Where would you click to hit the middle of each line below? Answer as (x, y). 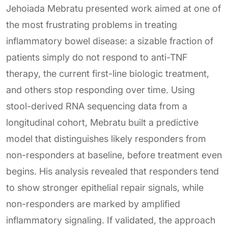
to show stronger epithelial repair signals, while (105, 188)
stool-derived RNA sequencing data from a (97, 106)
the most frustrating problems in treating (92, 25)
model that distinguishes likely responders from (106, 139)
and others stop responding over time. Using (101, 90)
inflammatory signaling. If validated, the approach (111, 220)
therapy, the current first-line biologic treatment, (108, 74)
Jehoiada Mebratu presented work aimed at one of (113, 9)
